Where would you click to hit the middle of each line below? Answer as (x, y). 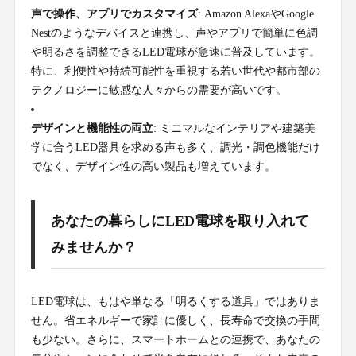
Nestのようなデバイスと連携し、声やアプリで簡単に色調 (174, 33)
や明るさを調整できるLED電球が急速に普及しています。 (175, 52)
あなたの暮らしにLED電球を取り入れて (180, 221)
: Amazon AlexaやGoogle (255, 14)
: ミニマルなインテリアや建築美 (234, 129)
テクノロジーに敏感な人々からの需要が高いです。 (159, 91)
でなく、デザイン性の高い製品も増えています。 (153, 167)
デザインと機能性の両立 (92, 129)
